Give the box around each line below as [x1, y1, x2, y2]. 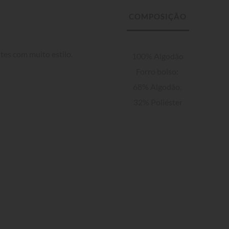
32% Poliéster [133, 97, 182, 107]
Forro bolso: [135, 66, 180, 76]
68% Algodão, [132, 81, 183, 91]
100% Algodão [132, 51, 184, 61]
